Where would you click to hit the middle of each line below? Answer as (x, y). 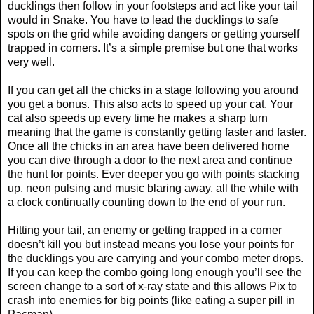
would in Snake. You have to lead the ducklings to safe (143, 20)
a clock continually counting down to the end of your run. (146, 203)
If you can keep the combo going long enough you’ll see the (155, 273)
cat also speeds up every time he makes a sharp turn (138, 118)
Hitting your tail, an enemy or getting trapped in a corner (145, 231)
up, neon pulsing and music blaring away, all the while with (153, 189)
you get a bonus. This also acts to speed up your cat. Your (150, 104)
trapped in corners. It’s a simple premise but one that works (153, 48)
